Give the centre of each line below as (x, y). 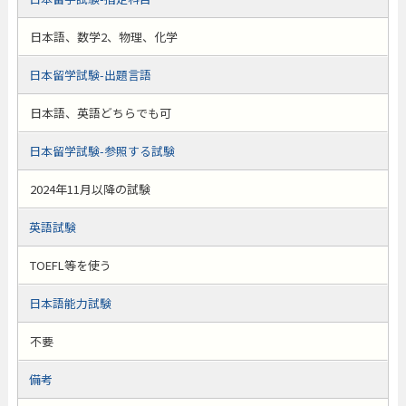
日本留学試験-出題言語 (90, 75)
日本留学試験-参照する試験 (101, 151)
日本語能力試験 (70, 303)
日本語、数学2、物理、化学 (103, 37)
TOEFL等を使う (70, 265)
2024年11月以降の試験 (90, 189)
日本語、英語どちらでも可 (100, 113)
